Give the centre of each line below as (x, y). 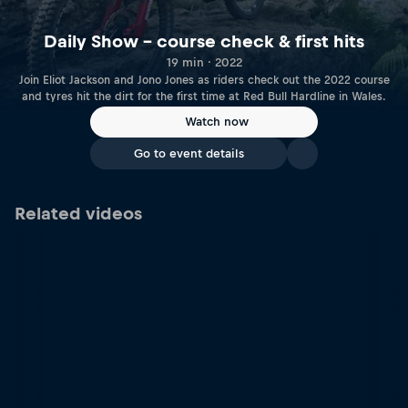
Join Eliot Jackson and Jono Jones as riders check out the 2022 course (204, 80)
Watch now (217, 122)
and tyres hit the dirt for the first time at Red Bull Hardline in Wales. (204, 96)
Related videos (78, 214)
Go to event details (189, 153)
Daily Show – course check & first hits (204, 41)
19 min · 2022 (204, 62)
